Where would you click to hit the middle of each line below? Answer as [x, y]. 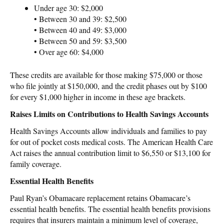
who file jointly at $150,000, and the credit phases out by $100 [108, 85]
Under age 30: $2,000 [68, 7]
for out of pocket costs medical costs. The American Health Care [111, 141]
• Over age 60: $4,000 [69, 51]
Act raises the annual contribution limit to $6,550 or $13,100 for [110, 152]
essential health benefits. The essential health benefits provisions [110, 208]
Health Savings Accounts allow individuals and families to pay [108, 130]
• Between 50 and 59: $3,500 [80, 40]
